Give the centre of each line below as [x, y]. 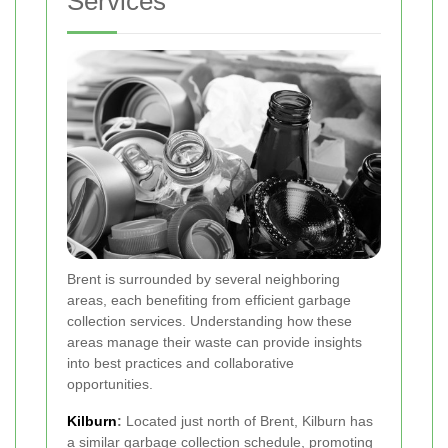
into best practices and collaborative [180, 363]
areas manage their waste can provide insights [214, 342]
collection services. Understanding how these [209, 321]
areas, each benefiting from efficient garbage [209, 300]
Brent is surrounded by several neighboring [203, 279]
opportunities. [110, 384]
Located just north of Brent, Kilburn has [247, 421]
